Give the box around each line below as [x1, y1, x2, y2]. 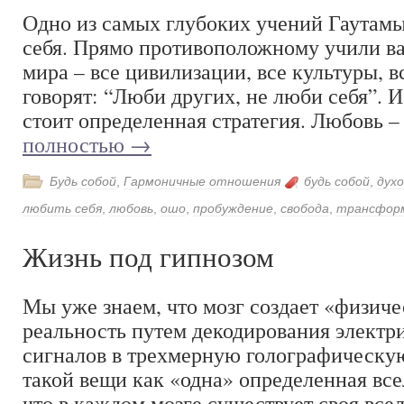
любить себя [23, 201, 102, 216]
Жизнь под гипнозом [23, 243, 274, 273]
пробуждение [193, 201, 273, 216]
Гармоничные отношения [124, 174, 280, 188]
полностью [23, 130, 130, 159]
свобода [280, 201, 329, 216]
